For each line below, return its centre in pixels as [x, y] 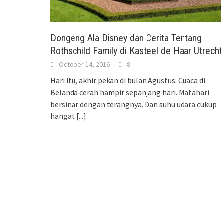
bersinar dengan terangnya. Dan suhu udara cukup [133, 104]
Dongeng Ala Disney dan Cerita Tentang [126, 38]
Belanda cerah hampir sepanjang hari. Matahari [130, 92]
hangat [63, 116]
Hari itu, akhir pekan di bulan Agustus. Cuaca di [128, 81]
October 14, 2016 [84, 64]
